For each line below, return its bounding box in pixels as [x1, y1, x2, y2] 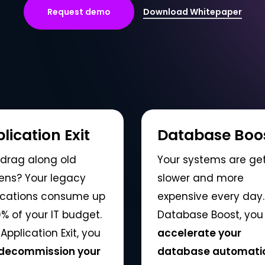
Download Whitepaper [143, 6, 242, 18]
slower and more [157, 170, 244, 185]
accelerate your [157, 225, 241, 240]
